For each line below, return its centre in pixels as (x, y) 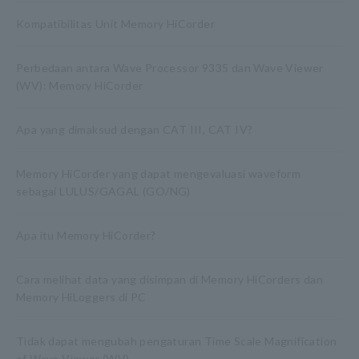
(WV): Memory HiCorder (80, 85)
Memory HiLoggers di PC (81, 297)
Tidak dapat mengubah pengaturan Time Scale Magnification (177, 341)
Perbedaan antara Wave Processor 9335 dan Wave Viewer (170, 68)
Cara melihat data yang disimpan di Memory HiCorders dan (169, 279)
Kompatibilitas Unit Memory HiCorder (115, 24)
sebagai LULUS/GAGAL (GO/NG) (103, 191)
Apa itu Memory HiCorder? (86, 235)
